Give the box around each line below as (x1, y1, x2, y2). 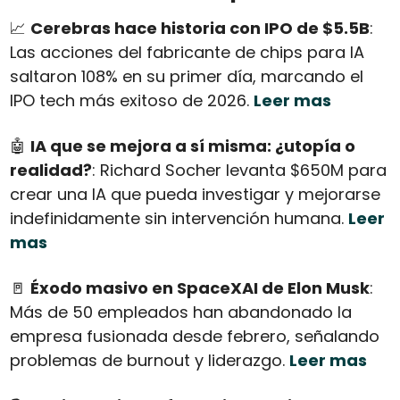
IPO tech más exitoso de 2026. (9, 89, 254, 112)
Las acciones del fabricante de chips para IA (9, 41, 364, 64)
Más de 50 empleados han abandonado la (9, 301, 352, 324)
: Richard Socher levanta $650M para (91, 159, 387, 182)
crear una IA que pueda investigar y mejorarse (9, 183, 380, 206)
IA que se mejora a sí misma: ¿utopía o (29, 135, 355, 158)
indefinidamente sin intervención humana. (9, 207, 348, 230)
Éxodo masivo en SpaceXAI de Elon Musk (29, 277, 370, 300)
